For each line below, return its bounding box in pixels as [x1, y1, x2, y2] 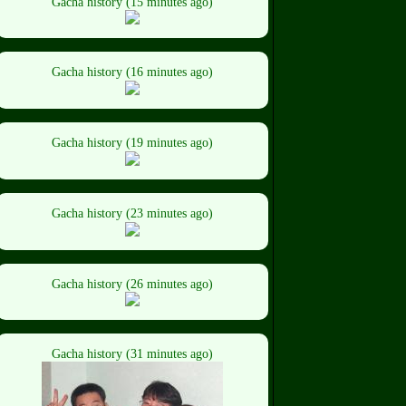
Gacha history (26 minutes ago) [52, 276, 213, 291]
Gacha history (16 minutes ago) [52, 65, 213, 80]
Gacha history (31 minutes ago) [52, 347, 213, 362]
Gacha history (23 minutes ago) [52, 206, 213, 220]
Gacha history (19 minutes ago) [52, 136, 213, 150]
